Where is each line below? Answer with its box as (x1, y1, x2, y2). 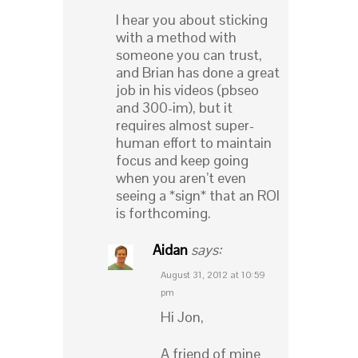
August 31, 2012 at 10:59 (161, 268, 265, 282)
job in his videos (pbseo (116, 81, 259, 100)
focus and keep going (116, 151, 249, 170)
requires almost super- (116, 116, 254, 135)
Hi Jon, (161, 308, 204, 327)
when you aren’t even (116, 169, 246, 188)
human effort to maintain (116, 133, 272, 153)
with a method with (116, 28, 237, 47)
